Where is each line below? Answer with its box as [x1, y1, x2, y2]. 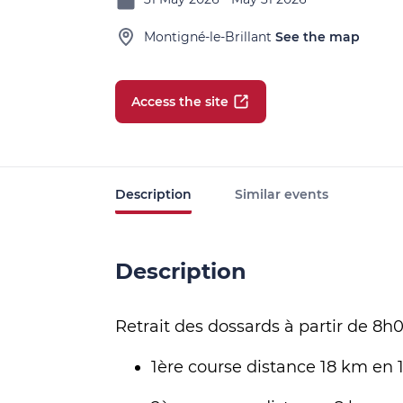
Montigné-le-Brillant [144, 29, 272, 45]
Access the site [131, 94, 228, 110]
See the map [275, 29, 360, 45]
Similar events [235, 186, 328, 202]
